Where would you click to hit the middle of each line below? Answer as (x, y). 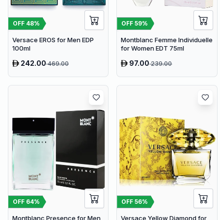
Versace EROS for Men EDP (53, 40)
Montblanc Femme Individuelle (167, 40)
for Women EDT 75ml (153, 48)
